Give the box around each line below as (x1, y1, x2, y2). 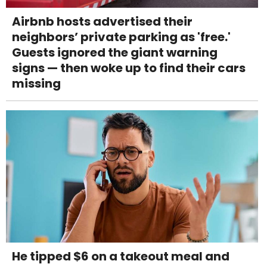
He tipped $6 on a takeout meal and (12, 247, 229, 265)
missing (12, 74, 61, 92)
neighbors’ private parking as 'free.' (12, 28, 231, 45)
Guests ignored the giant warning (12, 44, 218, 61)
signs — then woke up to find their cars (12, 59, 246, 76)
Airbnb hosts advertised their (12, 13, 193, 30)
